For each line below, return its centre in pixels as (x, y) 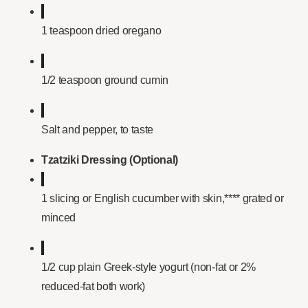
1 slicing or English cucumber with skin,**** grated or (163, 199)
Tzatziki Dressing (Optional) (110, 160)
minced (59, 218)
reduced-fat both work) (93, 287)
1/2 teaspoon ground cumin (105, 80)
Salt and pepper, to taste (97, 130)
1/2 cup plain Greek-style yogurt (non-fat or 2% (148, 267)
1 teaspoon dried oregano (101, 31)
